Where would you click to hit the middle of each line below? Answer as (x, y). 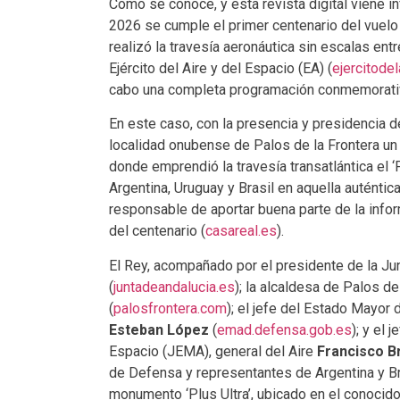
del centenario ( (157, 231)
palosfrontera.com (170, 308)
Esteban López (159, 329)
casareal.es (241, 231)
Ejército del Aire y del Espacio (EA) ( (221, 68)
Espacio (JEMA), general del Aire (213, 351)
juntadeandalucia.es (174, 287)
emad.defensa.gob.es (284, 329)
